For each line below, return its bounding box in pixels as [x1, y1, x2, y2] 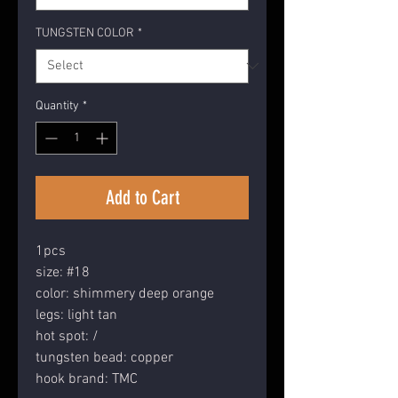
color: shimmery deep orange [36, 284, 214, 303]
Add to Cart [105, 185, 179, 210]
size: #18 [36, 263, 90, 282]
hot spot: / [36, 327, 99, 346]
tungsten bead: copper [36, 348, 173, 367]
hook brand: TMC [36, 370, 138, 388]
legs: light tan [36, 306, 117, 324]
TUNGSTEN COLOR [36, 25, 134, 41]
